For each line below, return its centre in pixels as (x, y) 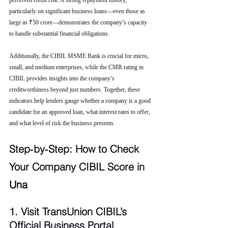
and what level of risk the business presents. (62, 123)
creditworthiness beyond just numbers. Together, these (75, 90)
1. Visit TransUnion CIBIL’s (69, 211)
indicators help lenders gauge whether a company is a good (81, 101)
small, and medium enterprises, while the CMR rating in (77, 67)
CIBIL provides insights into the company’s (63, 78)
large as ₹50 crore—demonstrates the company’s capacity (79, 22)
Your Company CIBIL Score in (78, 167)
